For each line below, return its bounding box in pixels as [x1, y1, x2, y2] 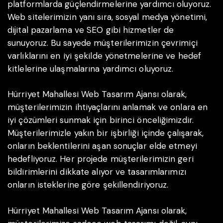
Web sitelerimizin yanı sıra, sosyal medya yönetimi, [7, 11, 208, 22]
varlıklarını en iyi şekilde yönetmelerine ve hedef [7, 50, 202, 61]
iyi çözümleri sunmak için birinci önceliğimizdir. [7, 114, 194, 126]
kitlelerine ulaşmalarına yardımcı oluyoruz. [7, 63, 174, 74]
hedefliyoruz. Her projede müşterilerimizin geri [7, 153, 194, 165]
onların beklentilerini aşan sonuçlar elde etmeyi [7, 140, 197, 152]
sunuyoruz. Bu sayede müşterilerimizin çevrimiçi [7, 37, 198, 48]
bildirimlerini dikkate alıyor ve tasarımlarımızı [7, 166, 186, 178]
